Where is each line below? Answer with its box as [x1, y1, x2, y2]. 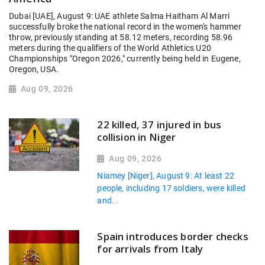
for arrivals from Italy [97, 242, 203, 256]
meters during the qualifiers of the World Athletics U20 [9, 43, 211, 53]
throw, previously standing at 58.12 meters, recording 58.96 [9, 33, 233, 43]
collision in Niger [97, 130, 176, 144]
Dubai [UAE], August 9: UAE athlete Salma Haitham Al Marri [9, 11, 230, 21]
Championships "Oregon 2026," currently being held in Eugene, [9, 54, 241, 64]
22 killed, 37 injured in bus [97, 117, 222, 131]
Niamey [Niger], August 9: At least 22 [97, 170, 234, 181]
